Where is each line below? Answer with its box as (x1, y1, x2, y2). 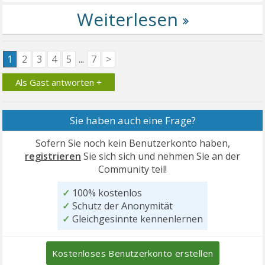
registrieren (25, 150, 81, 163)
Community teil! (98, 163, 167, 176)
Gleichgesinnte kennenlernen (70, 212, 203, 226)
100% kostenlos (70, 186, 142, 200)
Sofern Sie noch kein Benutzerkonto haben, (35, 137, 230, 150)
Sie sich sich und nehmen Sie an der (81, 150, 240, 163)
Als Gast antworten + (15, 76, 102, 89)
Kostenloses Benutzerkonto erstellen (51, 247, 214, 260)
